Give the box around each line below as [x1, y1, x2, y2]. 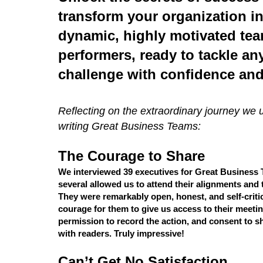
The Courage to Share [58, 148, 205, 164]
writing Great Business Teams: [58, 120, 201, 132]
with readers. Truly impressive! [58, 228, 184, 238]
